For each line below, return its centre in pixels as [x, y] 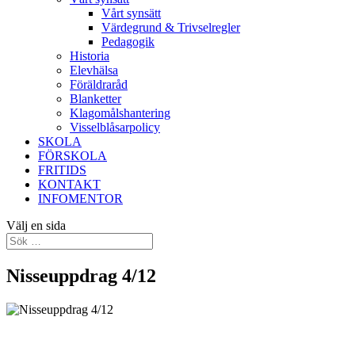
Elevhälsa [94, 70]
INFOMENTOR [80, 198]
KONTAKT [69, 184]
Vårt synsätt [131, 13]
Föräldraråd [99, 84]
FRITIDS [62, 170]
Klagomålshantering [120, 113]
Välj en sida [36, 225]
